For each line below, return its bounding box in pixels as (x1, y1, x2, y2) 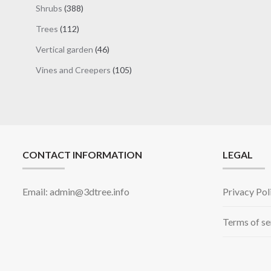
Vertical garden (36, 44, 94, 55)
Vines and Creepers (36, 65, 111, 76)
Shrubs (36, 3, 63, 14)
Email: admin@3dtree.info (22, 185, 129, 197)
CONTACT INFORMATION (22, 149, 142, 161)
